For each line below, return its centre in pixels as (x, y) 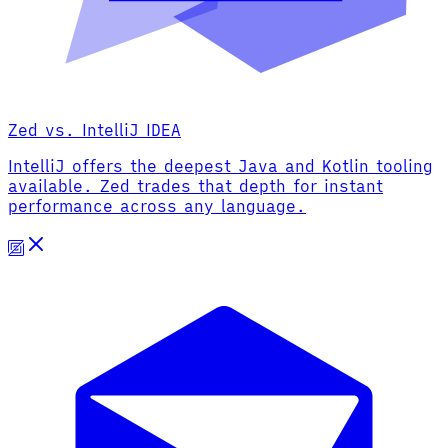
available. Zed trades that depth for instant (195, 185)
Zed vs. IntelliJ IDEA (94, 129)
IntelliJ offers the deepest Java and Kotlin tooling (220, 165)
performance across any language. (157, 205)
